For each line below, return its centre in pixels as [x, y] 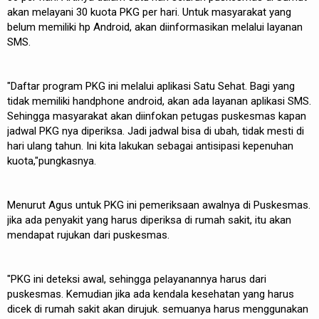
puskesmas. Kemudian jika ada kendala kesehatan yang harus [151, 294]
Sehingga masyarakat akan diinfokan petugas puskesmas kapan [157, 116]
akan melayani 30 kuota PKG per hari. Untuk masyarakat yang [149, 12]
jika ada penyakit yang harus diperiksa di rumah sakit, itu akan [149, 220]
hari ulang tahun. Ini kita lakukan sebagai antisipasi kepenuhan [150, 146]
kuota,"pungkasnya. [52, 161]
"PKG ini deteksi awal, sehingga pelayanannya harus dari [137, 279]
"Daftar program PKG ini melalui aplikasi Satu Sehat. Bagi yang [151, 86]
